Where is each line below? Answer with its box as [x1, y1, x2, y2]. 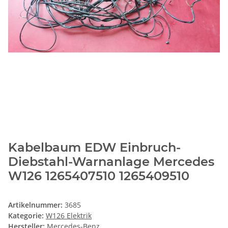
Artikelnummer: [8, 200, 65, 210]
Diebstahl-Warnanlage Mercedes [8, 154, 214, 169]
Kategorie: [8, 211, 46, 221]
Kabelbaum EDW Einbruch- [8, 140, 181, 155]
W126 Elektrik [46, 211, 92, 221]
